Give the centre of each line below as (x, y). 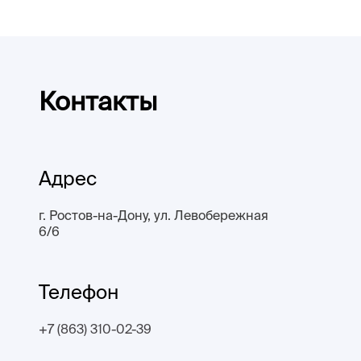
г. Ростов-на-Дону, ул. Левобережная (154, 215)
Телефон (79, 292)
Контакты (98, 100)
